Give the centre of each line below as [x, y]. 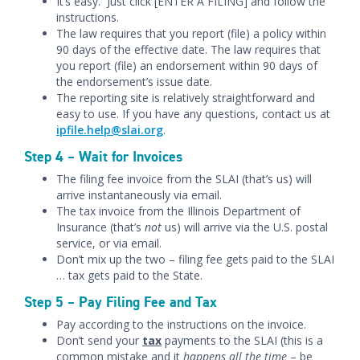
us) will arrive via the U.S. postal [245, 227]
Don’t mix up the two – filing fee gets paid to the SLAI [195, 259]
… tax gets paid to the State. [129, 275]
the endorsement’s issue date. [134, 82]
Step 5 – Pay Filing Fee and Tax [121, 302]
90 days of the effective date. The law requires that [188, 49]
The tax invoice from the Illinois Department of [178, 211]
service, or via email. [109, 243]
